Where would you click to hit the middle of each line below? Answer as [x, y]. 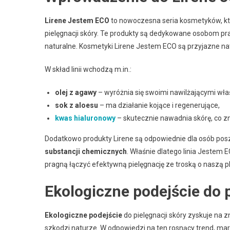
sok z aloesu [76, 105]
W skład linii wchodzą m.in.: [88, 69]
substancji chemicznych [86, 151]
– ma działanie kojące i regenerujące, [159, 105]
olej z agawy [76, 92]
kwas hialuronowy [85, 118]
